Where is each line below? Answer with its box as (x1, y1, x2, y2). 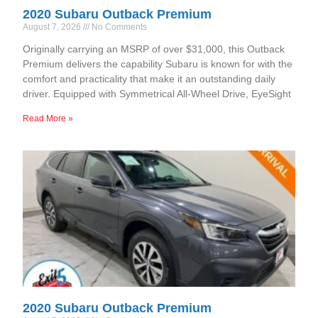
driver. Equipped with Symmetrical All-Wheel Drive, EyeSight (23, 88, 292, 100)
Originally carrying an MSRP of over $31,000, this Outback (23, 43, 285, 55)
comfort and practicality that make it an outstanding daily (23, 73, 276, 85)
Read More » (23, 114, 74, 124)
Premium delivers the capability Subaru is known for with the (23, 58, 293, 70)
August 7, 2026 (23, 22, 84, 33)
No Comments (89, 22, 148, 33)
